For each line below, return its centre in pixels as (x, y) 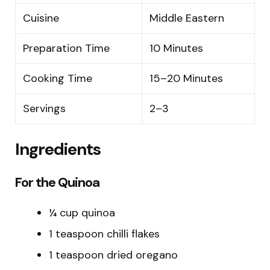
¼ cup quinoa (82, 212)
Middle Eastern (187, 18)
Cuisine (41, 18)
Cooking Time (58, 78)
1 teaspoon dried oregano (113, 255)
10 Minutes (176, 48)
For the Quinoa (57, 182)
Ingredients (58, 149)
